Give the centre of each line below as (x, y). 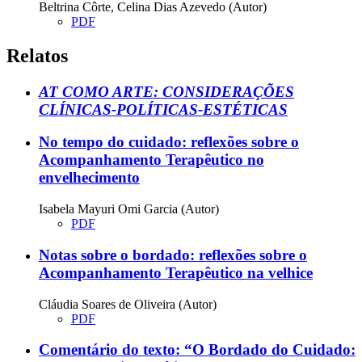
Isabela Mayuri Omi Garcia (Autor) (129, 209)
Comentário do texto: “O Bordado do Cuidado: (197, 350)
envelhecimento (89, 178)
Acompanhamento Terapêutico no (152, 160)
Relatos (37, 55)
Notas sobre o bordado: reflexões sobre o (173, 255)
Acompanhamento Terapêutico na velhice (176, 272)
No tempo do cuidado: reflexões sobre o (169, 142)
